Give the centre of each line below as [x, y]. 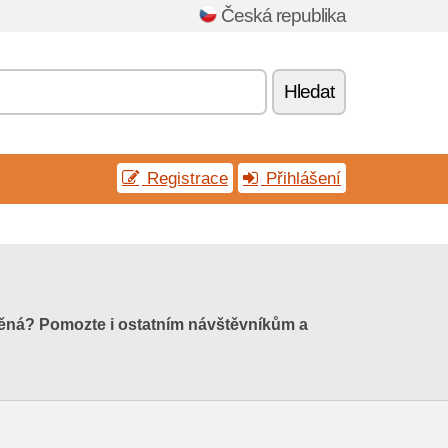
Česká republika [283, 15]
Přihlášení [301, 178]
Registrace [185, 178]
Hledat [309, 91]
